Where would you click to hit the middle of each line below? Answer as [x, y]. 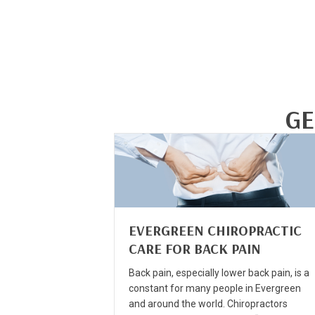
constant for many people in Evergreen [215, 288]
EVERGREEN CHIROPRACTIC [215, 230]
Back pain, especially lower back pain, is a [219, 272]
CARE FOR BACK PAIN [195, 248]
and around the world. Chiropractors [208, 303]
